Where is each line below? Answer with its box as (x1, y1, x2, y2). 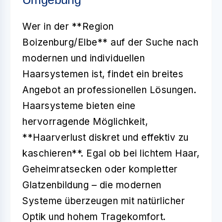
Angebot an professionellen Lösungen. (22, 84, 196, 96)
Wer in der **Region (22, 20, 114, 32)
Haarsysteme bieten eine (22, 100, 136, 111)
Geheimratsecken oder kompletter (22, 163, 178, 175)
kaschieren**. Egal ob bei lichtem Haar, (22, 147, 200, 159)
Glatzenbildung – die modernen (22, 179, 162, 191)
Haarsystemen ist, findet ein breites (22, 68, 183, 80)
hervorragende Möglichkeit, (22, 115, 148, 127)
